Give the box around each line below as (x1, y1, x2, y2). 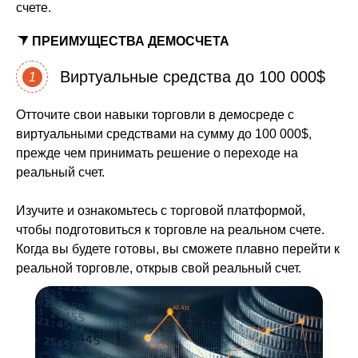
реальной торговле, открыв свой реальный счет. (16, 261, 301, 275)
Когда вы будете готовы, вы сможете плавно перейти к (16, 242, 340, 256)
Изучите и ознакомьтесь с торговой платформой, (16, 204, 305, 217)
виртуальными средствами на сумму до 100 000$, (16, 127, 312, 141)
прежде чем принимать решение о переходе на (16, 146, 298, 160)
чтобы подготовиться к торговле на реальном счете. (16, 223, 324, 237)
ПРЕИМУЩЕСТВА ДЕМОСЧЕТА (32, 34, 229, 48)
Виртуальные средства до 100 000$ (60, 68, 325, 86)
